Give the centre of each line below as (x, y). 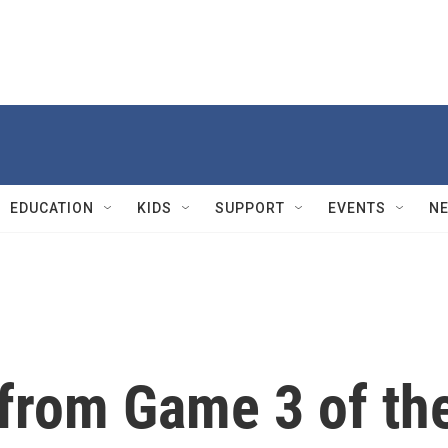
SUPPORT (250, 208)
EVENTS (357, 208)
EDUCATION (52, 208)
